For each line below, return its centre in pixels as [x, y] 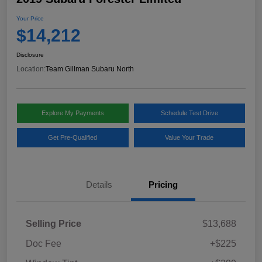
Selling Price [54, 224]
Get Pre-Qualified [73, 138]
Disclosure [30, 55]
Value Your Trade [189, 138]
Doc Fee [44, 244]
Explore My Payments [73, 113]
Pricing [163, 185]
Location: [31, 69]
